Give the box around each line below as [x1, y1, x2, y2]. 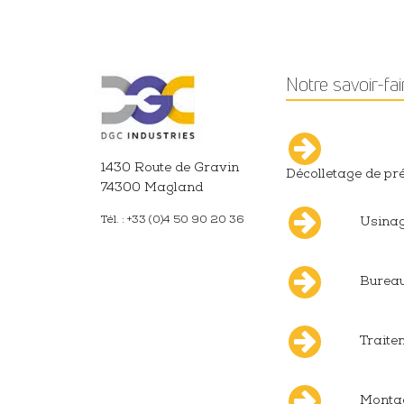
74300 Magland [101, 182, 204, 196]
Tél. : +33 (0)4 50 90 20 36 [101, 216, 245, 227]
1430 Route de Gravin [101, 162, 240, 176]
